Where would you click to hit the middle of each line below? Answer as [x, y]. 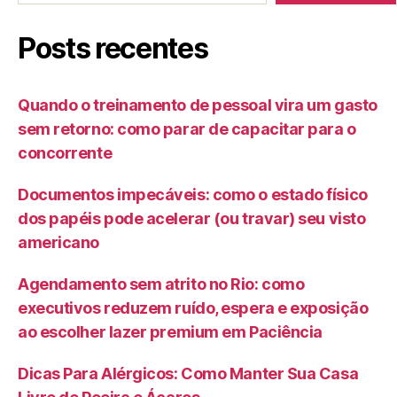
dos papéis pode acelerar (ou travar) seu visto [192, 219]
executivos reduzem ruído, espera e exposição [193, 308]
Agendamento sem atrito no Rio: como [161, 284]
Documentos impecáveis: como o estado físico [193, 195]
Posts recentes [113, 49]
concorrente [65, 153]
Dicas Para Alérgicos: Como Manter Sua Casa [188, 374]
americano [58, 243]
